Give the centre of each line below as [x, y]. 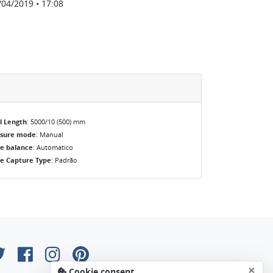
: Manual [50, 134]
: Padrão [64, 160]
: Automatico [53, 147]
